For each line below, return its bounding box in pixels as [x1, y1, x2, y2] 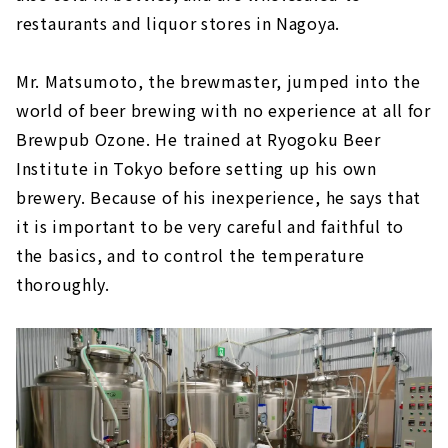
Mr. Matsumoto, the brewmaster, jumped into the [16, 69, 421, 94]
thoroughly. [16, 272, 110, 297]
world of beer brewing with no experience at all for [16, 98, 431, 123]
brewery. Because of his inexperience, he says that [16, 185, 422, 210]
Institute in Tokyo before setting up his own [16, 156, 377, 181]
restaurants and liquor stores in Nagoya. [16, 11, 341, 36]
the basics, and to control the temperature [16, 243, 365, 268]
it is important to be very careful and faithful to [16, 214, 405, 239]
